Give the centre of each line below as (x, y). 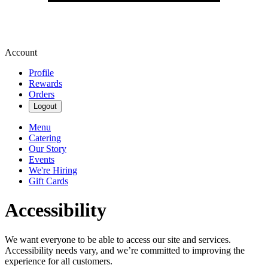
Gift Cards (48, 181)
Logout (45, 106)
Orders (42, 94)
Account (21, 52)
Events (42, 159)
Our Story (48, 149)
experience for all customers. (59, 261)
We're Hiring (53, 170)
